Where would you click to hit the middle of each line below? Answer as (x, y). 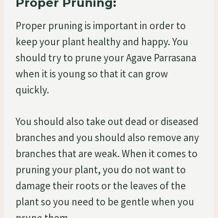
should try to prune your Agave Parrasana (106, 57)
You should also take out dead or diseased (107, 121)
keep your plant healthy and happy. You (102, 41)
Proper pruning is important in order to (101, 25)
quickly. (32, 90)
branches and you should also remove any (107, 137)
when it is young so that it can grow (92, 73)
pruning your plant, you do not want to (101, 169)
